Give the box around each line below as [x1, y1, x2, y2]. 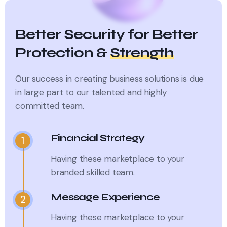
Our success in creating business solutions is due [15, 72, 204, 84]
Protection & [15, 44, 110, 61]
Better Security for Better [15, 25, 198, 43]
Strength [110, 44, 174, 61]
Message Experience [51, 190, 160, 203]
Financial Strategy [51, 131, 144, 144]
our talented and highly [76, 86, 167, 98]
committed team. [15, 100, 85, 111]
